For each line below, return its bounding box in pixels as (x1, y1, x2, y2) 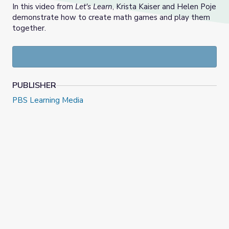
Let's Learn (75, 2, 112, 12)
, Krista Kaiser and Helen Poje (112, 2, 216, 12)
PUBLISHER (12, 80, 56, 91)
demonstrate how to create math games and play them (12, 12, 210, 23)
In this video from (12, 2, 75, 12)
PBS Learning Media (12, 95, 83, 106)
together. (12, 23, 46, 34)
